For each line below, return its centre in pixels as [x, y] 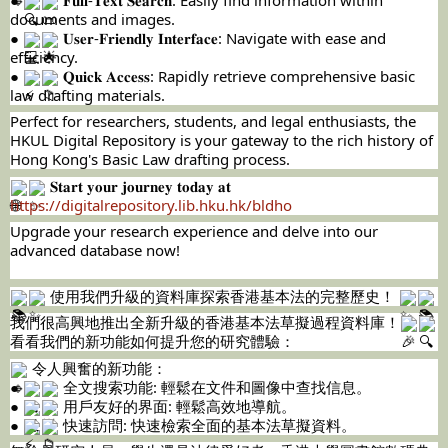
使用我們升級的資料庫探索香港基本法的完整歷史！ [222, 295]
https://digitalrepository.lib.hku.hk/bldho [151, 204]
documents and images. [92, 18]
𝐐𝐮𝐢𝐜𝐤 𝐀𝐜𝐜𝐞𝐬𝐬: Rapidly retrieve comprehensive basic [237, 75]
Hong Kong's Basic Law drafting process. [150, 159]
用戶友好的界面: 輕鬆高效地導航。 [177, 405]
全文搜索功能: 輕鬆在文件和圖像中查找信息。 [215, 386]
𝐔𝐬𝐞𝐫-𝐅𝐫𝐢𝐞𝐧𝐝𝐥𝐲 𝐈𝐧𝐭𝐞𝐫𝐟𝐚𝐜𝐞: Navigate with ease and [222, 37]
